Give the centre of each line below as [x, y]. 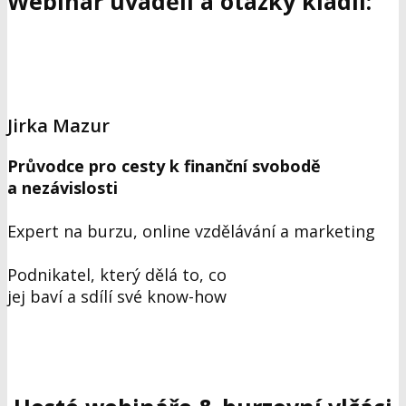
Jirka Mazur [58, 126]
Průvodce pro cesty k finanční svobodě [164, 166]
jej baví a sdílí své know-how [117, 297]
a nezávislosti [63, 188]
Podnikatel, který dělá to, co [117, 275]
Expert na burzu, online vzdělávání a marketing [196, 232]
